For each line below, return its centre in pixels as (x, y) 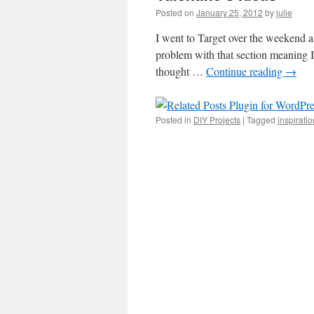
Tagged (261, 120)
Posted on (175, 12)
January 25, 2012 (230, 12)
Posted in (173, 120)
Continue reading (246, 71)
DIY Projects (217, 120)
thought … (181, 71)
